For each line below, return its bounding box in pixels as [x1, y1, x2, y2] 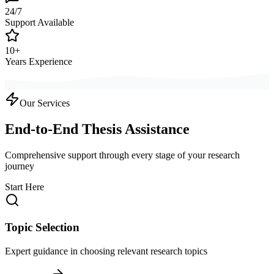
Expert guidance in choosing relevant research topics [5, 245, 207, 256]
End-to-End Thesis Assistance [5, 120, 190, 137]
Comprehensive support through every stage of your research [5, 149, 240, 160]
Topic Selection [5, 221, 80, 234]
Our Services [20, 97, 70, 108]
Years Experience [5, 56, 72, 67]
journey [5, 160, 34, 171]
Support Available [5, 17, 74, 28]
